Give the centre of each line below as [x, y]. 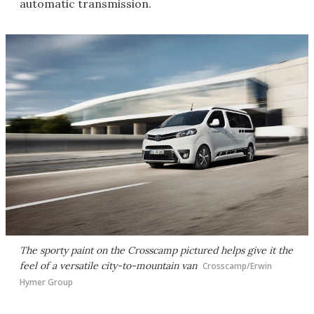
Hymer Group [46, 282]
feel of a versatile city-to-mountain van [108, 266]
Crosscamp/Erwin [237, 266]
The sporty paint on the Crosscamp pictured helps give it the [156, 251]
